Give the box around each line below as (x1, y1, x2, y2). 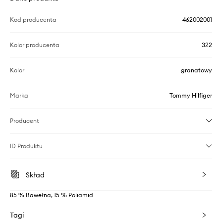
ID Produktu (10, 142, 43, 150)
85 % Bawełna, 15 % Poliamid (10, 191, 93, 199)
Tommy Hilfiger (169, 91, 212, 99)
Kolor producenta (10, 41, 59, 49)
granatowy (181, 66, 212, 74)
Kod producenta (10, 15, 56, 23)
